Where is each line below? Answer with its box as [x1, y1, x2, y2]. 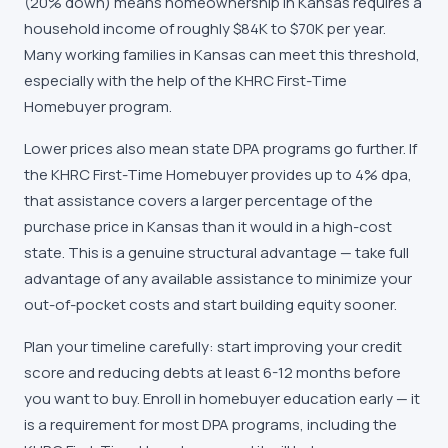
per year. [324, 18, 386, 39]
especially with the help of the [24, 70, 235, 91]
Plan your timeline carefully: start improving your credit [24, 336, 402, 357]
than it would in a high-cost [199, 216, 392, 237]
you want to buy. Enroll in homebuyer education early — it [24, 388, 420, 409]
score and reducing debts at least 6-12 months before [24, 362, 401, 383]
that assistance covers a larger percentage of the [24, 190, 373, 211]
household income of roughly [24, 18, 233, 39]
